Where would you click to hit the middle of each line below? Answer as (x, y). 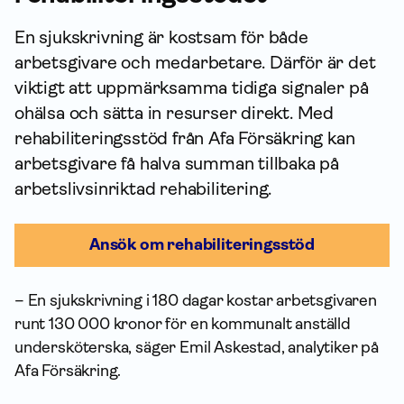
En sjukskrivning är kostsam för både (161, 37)
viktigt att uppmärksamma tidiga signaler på (192, 88)
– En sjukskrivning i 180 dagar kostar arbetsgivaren (196, 300)
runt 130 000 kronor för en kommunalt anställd (183, 324)
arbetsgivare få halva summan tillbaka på (177, 164)
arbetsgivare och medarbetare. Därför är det (195, 63)
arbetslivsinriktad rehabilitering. (143, 189)
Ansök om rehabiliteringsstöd (202, 244)
